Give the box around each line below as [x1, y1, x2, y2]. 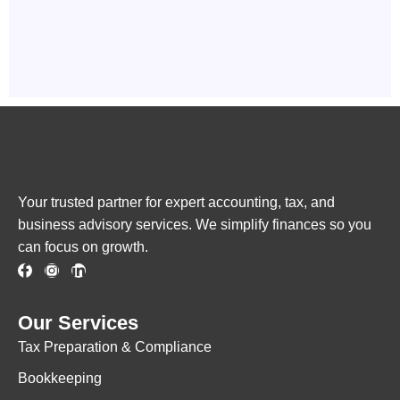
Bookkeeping [18, 371, 102, 387]
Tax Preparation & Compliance [18, 339, 212, 355]
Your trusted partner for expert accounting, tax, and [18, 194, 335, 210]
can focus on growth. [18, 238, 148, 254]
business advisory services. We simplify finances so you [18, 216, 371, 232]
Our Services [18, 312, 138, 335]
